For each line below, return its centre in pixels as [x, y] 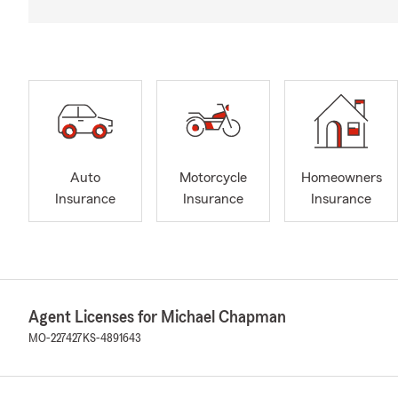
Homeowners [341, 178]
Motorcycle [213, 178]
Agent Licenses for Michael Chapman [157, 317]
